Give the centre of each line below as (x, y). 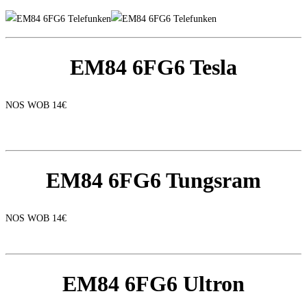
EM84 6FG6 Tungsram (153, 180)
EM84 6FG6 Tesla (153, 67)
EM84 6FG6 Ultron (153, 283)
